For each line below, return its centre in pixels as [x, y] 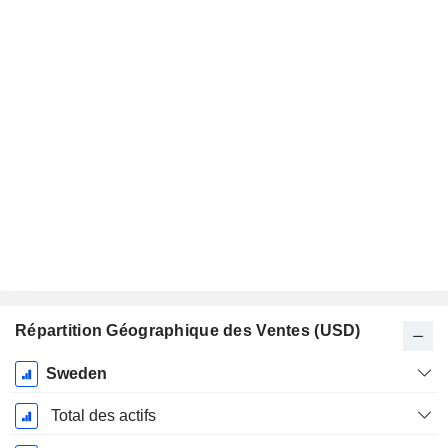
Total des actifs [103, 416]
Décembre [51, 415]
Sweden [76, 374]
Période [51, 371]
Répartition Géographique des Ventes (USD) [188, 331]
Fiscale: [51, 393]
